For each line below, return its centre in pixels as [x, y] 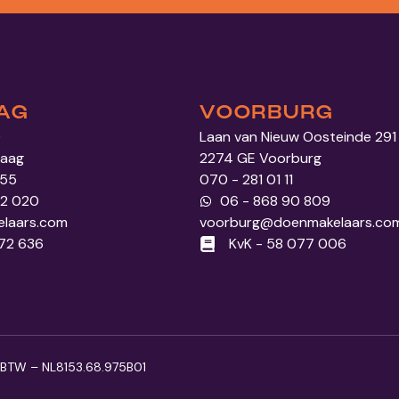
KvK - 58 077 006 [287, 243]
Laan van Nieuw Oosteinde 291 [298, 136]
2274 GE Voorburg [261, 158]
